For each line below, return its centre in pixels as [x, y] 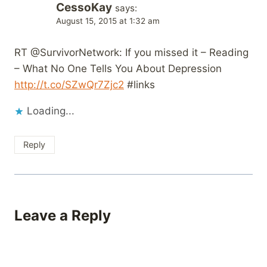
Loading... [51, 111]
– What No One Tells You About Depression [118, 69]
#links [139, 85]
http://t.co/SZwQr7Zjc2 [69, 85]
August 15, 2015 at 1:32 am [108, 21]
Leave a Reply [63, 216]
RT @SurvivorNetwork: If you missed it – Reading [131, 53]
